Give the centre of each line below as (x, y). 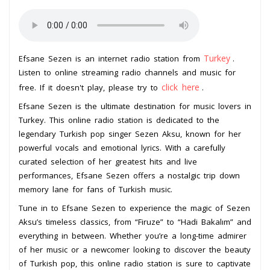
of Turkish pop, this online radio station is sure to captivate (135, 263)
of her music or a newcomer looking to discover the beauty (135, 249)
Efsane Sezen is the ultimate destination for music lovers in (135, 106)
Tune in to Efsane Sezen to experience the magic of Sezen (134, 208)
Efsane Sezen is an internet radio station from (111, 58)
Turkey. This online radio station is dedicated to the (119, 120)
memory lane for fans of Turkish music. (96, 189)
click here (181, 87)
